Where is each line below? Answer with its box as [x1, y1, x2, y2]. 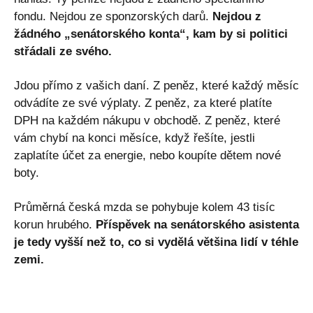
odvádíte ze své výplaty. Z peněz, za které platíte [14, 96, 272, 110]
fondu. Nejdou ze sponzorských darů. [14, 9, 212, 23]
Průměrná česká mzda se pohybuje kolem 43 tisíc [14, 200, 275, 214]
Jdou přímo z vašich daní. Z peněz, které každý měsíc [14, 78, 299, 92]
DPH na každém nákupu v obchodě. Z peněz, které [14, 113, 280, 127]
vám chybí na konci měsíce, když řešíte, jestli [14, 131, 255, 145]
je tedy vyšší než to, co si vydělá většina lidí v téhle [14, 235, 298, 249]
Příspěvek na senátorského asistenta [96, 217, 299, 231]
